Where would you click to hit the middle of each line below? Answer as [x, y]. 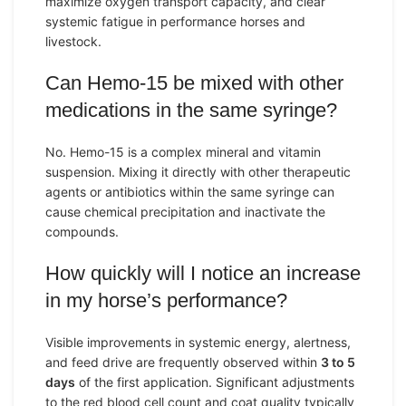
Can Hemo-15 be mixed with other [194, 83]
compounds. [82, 232]
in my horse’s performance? [166, 300]
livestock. [73, 41]
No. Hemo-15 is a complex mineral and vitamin [183, 152]
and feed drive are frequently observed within [183, 362]
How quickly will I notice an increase [203, 273]
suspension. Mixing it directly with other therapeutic [198, 172]
